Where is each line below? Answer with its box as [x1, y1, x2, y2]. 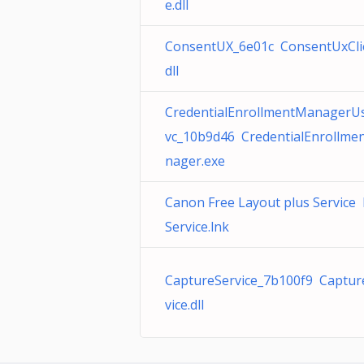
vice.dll [165, 296, 204, 314]
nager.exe [165, 152, 225, 170]
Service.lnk [165, 218, 229, 236]
